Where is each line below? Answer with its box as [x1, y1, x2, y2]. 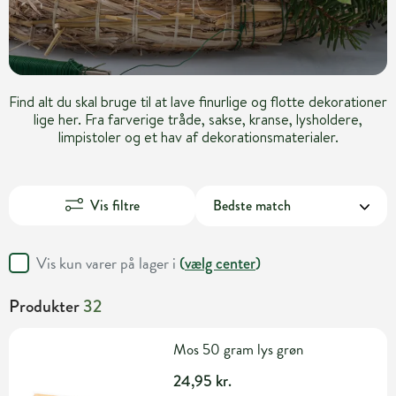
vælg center [185, 251, 255, 275]
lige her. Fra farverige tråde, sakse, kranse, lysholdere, [34, 109, 362, 129]
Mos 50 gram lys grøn [173, 338, 304, 361]
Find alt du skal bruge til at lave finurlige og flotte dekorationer [9, 91, 387, 111]
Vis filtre [89, 194, 140, 216]
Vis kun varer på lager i [36, 250, 179, 275]
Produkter [9, 293, 83, 319]
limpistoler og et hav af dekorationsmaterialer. [57, 126, 339, 147]
